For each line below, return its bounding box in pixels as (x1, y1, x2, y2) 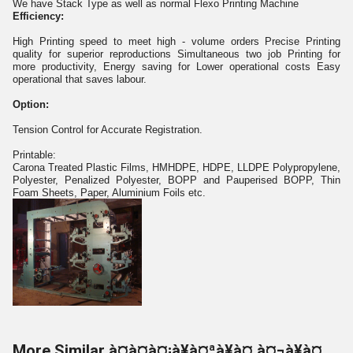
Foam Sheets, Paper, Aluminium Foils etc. (13, 187, 206, 199)
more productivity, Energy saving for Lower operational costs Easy (13, 61, 340, 72)
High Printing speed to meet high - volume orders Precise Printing (13, 35, 340, 47)
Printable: (13, 149, 56, 161)
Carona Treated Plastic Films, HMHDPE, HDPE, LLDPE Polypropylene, (13, 162, 340, 173)
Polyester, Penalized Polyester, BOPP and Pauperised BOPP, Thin (13, 174, 340, 186)
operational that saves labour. (13, 73, 147, 85)
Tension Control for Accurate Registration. (13, 124, 203, 136)
